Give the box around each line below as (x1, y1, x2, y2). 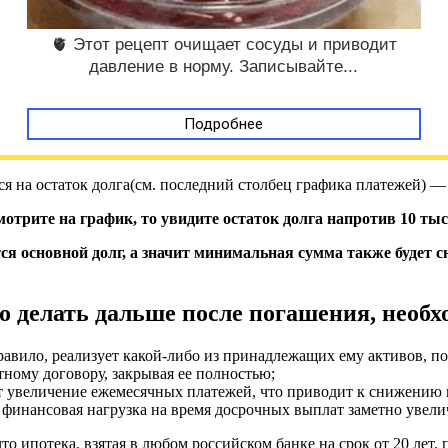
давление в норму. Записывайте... (89, 57, 359, 77)
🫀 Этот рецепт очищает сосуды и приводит (50, 35, 397, 55)
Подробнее (184, 115, 264, 134)
